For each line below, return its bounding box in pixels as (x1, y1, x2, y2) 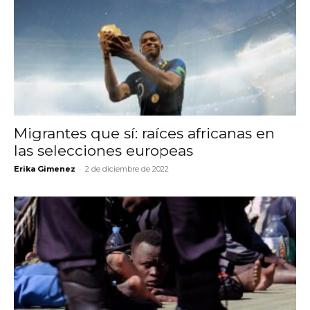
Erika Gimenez (14, 163, 75, 174)
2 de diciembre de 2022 (85, 163, 169, 174)
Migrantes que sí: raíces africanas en (14, 124, 275, 142)
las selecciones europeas (14, 141, 193, 159)
